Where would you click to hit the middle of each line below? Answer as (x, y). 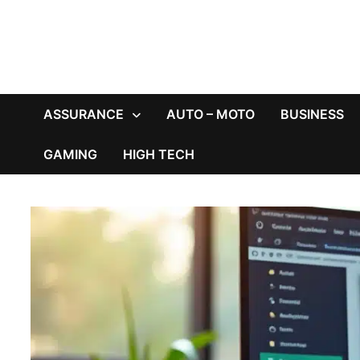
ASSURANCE (84, 114)
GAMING (71, 154)
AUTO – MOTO (211, 114)
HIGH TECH (159, 154)
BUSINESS (313, 114)
